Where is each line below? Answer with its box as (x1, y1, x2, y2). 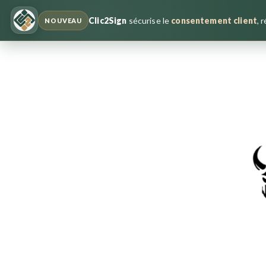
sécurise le (126, 15, 172, 26)
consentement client (171, 15, 257, 26)
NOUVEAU (45, 16, 83, 24)
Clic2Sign (88, 15, 127, 26)
